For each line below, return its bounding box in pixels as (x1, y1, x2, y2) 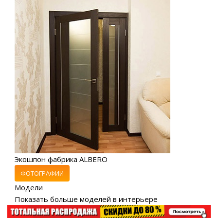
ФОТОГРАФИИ (20, 168, 64, 178)
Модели (15, 182, 43, 192)
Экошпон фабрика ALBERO (15, 154, 108, 164)
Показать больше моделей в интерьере (15, 194, 158, 204)
